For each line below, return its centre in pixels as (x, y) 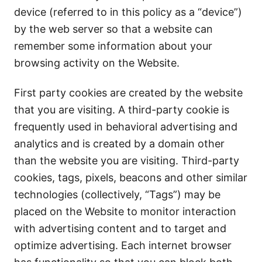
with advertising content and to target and (120, 228)
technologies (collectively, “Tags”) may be (117, 194)
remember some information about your (113, 46)
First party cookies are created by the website (128, 93)
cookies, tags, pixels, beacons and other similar (131, 177)
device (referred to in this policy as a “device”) (128, 12)
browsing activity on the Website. (97, 63)
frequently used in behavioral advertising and (126, 127)
